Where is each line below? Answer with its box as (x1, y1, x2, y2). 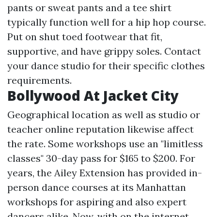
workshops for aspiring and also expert (7, 196, 186, 208)
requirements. (7, 74, 72, 87)
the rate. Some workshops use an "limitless (7, 138, 203, 150)
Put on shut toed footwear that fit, (7, 31, 162, 43)
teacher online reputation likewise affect (7, 123, 194, 136)
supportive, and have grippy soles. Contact (7, 45, 201, 58)
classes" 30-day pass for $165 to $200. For (7, 152, 195, 165)
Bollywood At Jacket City (7, 86, 179, 105)
